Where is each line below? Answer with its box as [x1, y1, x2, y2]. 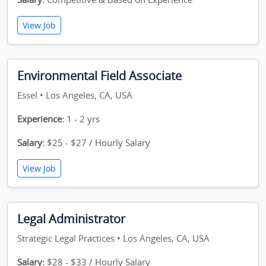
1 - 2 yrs [64, 113, 100, 125]
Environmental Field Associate [17, 68, 182, 84]
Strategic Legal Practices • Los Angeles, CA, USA [17, 232, 210, 244]
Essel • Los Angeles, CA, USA [17, 89, 132, 101]
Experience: [17, 113, 64, 125]
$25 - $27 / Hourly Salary [45, 137, 150, 148]
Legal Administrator [17, 211, 125, 227]
